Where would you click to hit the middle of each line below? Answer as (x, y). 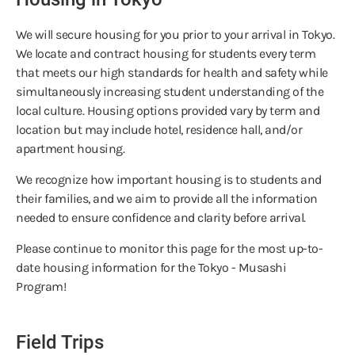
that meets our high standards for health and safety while (172, 73)
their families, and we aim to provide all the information (167, 199)
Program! (42, 287)
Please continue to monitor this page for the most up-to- (169, 249)
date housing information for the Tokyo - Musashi (151, 268)
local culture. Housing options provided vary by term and (168, 111)
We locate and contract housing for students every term (166, 54)
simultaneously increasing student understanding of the (170, 92)
